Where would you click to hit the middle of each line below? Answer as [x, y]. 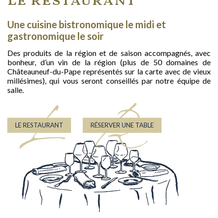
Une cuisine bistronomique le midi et [87, 24]
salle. [16, 90]
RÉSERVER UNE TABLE [122, 125]
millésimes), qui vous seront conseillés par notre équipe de [109, 80]
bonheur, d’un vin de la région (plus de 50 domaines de [109, 62]
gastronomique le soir [56, 36]
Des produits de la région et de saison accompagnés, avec [109, 53]
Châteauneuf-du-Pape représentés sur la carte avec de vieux [109, 71]
